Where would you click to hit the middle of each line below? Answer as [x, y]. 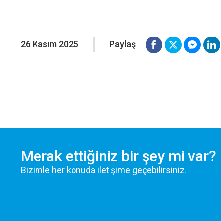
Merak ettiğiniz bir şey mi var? [118, 156]
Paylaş [123, 44]
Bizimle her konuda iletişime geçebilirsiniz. [104, 170]
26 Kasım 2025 [50, 44]
